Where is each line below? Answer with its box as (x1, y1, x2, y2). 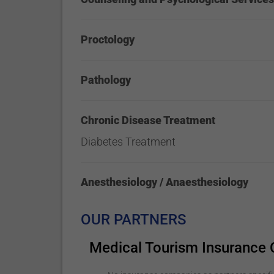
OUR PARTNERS (81, 211, 187, 228)
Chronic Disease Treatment (81, 114, 216, 127)
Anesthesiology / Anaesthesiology (81, 176, 249, 188)
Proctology (81, 33, 135, 46)
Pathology (81, 73, 131, 86)
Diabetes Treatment (81, 135, 176, 148)
